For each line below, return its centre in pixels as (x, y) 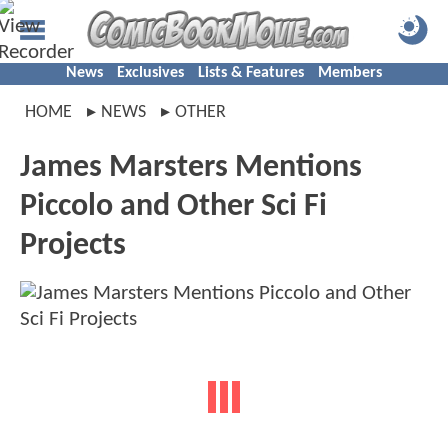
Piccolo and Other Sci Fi (173, 207)
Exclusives (150, 73)
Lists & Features (251, 73)
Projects (73, 246)
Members (350, 73)
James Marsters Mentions (191, 168)
